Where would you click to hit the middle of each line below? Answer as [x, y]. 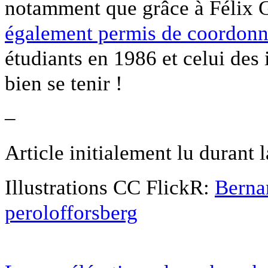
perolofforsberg [71, 212]
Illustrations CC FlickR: [110, 187]
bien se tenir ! [64, 83]
